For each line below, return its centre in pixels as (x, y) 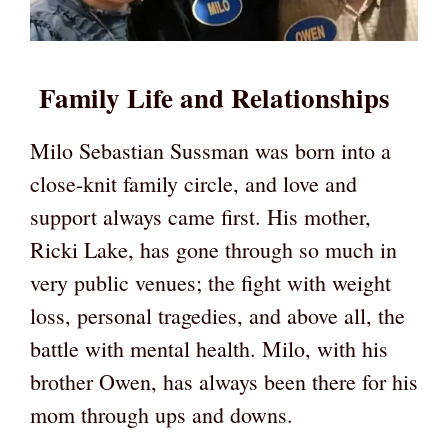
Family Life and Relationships (210, 97)
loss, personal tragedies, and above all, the (217, 315)
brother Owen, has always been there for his (224, 381)
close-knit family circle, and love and (193, 183)
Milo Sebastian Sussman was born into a (210, 150)
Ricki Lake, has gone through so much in (213, 249)
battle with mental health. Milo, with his (209, 348)
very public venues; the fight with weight (210, 282)
